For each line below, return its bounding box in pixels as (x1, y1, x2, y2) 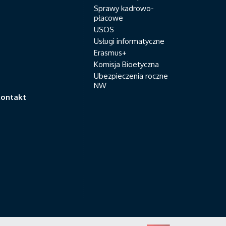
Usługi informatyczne (94, 36, 164, 46)
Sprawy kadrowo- (94, 4, 154, 13)
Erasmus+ (94, 48, 127, 58)
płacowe (94, 13, 123, 23)
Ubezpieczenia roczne (94, 71, 168, 81)
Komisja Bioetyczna (94, 60, 159, 69)
